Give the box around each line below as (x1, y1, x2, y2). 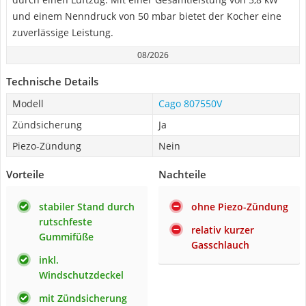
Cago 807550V (158, 97, 222, 110)
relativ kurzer (191, 223, 254, 236)
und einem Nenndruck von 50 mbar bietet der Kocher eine (12, 10, 281, 23)
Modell (12, 97, 44, 110)
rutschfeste (39, 215, 92, 228)
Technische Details (6, 74, 98, 88)
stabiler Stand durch (39, 200, 135, 213)
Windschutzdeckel (39, 268, 124, 281)
